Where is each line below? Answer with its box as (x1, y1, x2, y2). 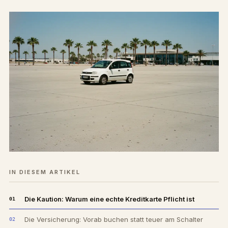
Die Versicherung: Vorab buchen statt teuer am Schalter (24, 215, 203, 223)
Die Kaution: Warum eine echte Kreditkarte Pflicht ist (24, 194, 194, 203)
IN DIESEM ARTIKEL (9, 168, 80, 176)
